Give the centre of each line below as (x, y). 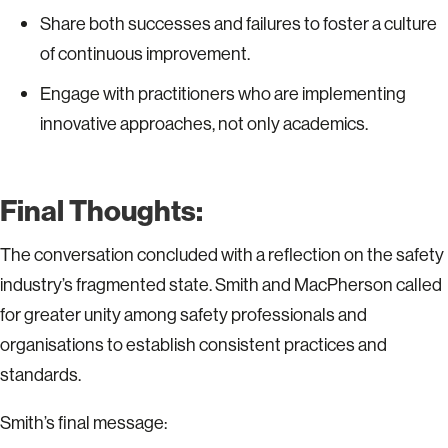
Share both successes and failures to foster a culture (238, 23)
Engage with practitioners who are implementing (223, 93)
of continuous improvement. (145, 53)
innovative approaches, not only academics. (204, 123)
